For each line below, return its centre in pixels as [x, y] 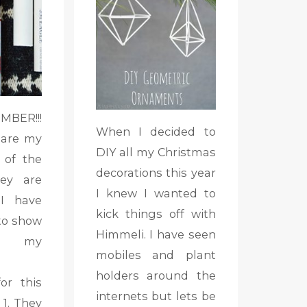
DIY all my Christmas [156, 152]
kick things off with [156, 213]
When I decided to [156, 131]
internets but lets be [156, 296]
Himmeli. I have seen [156, 234]
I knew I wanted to [156, 193]
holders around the [156, 275]
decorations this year [156, 172]
